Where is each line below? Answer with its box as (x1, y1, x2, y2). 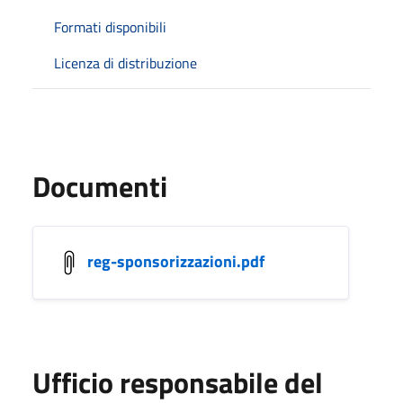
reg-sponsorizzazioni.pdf (87, 248, 264, 273)
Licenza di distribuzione (54, 51, 197, 74)
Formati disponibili (54, 15, 166, 38)
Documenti (32, 164, 167, 208)
